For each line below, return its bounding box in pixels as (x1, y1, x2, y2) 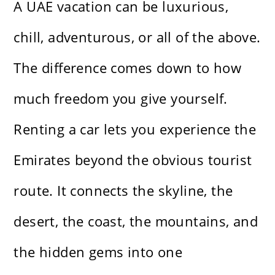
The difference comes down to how (14, 58, 242, 77)
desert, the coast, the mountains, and (14, 212, 258, 231)
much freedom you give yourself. (14, 89, 228, 108)
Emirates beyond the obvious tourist (14, 150, 252, 169)
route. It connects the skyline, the (14, 181, 233, 200)
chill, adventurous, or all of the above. (14, 28, 261, 47)
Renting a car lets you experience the (14, 120, 257, 139)
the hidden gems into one (14, 242, 183, 261)
